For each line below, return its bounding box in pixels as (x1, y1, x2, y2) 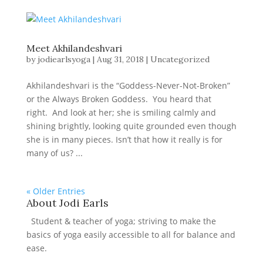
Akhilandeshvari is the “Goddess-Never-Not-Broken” (26, 80, 230, 91)
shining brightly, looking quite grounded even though (26, 120, 237, 131)
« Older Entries (26, 186, 85, 197)
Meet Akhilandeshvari (26, 42, 122, 54)
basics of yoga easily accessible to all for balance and (26, 229, 235, 240)
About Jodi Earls (26, 196, 109, 210)
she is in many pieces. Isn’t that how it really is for (26, 134, 222, 145)
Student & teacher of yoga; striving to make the (31, 215, 216, 227)
